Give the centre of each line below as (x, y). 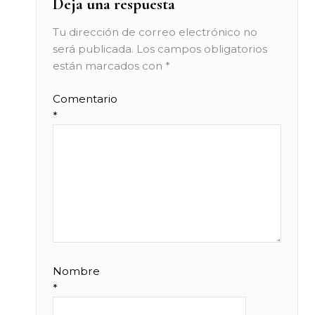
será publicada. (94, 49)
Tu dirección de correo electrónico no (155, 32)
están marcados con (109, 65)
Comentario (85, 98)
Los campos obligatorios (202, 49)
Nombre (77, 271)
